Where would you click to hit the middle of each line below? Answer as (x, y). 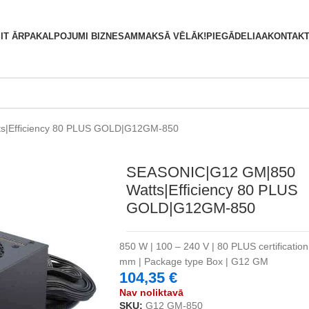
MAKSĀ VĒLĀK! (172, 36)
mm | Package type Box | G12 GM (194, 261)
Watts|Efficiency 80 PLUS (212, 190)
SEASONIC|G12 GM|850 (211, 172)
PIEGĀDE (226, 36)
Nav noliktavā (151, 292)
